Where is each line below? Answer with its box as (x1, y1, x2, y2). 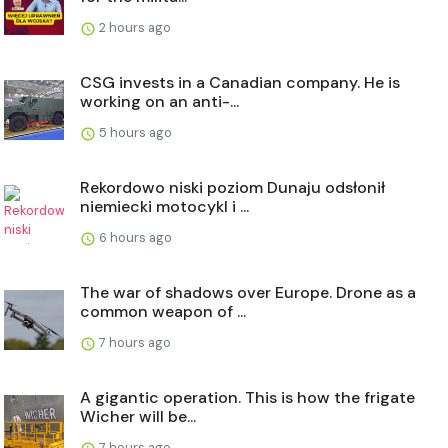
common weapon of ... (80, 301, 246, 323)
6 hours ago (96, 229, 172, 247)
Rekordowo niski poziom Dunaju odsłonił (80, 177, 385, 199)
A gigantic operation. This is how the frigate (80, 387, 415, 409)
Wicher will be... (80, 406, 196, 428)
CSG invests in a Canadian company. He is (80, 72, 400, 94)
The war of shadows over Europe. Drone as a (80, 282, 416, 304)
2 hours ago (96, 19, 171, 37)
